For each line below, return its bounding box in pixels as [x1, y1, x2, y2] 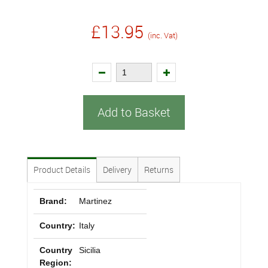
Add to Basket [98, 104, 170, 120]
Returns [144, 164, 173, 175]
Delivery [103, 164, 132, 175]
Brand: [39, 196, 67, 206]
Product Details [33, 164, 90, 175]
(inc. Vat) [147, 30, 178, 41]
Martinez [79, 196, 112, 206]
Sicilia [79, 245, 101, 255]
